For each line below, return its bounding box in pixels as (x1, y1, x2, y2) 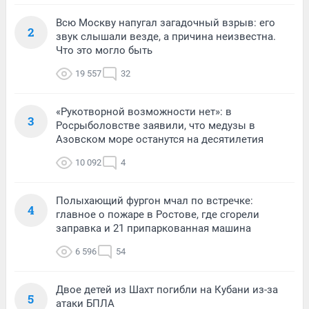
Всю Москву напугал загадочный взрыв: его (56, 16, 275, 29)
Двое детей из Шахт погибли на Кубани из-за (56, 283, 278, 296)
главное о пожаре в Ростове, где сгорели (56, 208, 259, 221)
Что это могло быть (56, 43, 152, 57)
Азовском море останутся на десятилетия (56, 132, 263, 146)
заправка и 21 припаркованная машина (56, 221, 251, 235)
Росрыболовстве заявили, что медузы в (56, 119, 255, 132)
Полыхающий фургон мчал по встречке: (56, 194, 253, 207)
